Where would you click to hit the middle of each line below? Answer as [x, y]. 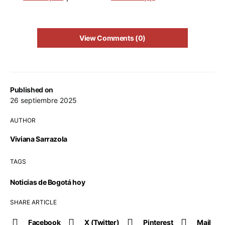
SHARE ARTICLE [33, 202]
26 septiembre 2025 [43, 100]
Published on [32, 90]
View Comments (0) [113, 38]
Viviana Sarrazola [39, 139]
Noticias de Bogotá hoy [48, 182]
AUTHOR [23, 120]
